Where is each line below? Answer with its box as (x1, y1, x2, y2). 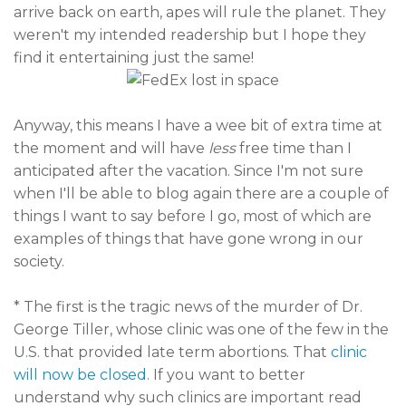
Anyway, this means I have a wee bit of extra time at (14, 117, 382, 134)
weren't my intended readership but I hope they (14, 26, 366, 43)
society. (14, 253, 64, 270)
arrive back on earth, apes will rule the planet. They (14, 4, 386, 21)
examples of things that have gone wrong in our (14, 230, 363, 247)
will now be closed (14, 366, 147, 383)
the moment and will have (14, 140, 208, 157)
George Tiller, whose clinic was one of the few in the (14, 321, 389, 338)
